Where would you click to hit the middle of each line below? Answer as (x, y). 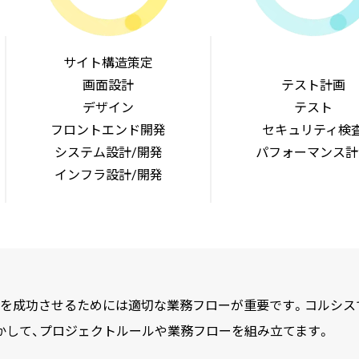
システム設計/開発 (108, 152)
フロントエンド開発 (109, 130)
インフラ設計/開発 (108, 175)
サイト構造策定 (109, 63)
